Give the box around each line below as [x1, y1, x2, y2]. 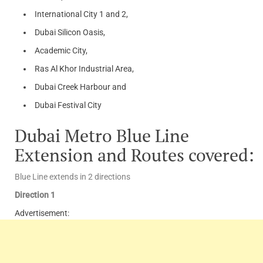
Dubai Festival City [35, 100, 102, 110]
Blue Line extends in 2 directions [15, 172, 130, 182]
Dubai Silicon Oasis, [35, 28, 105, 38]
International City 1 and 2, [35, 9, 128, 19]
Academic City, [35, 46, 87, 56]
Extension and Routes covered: [15, 143, 254, 167]
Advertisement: [15, 208, 69, 218]
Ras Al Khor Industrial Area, [35, 64, 134, 74]
